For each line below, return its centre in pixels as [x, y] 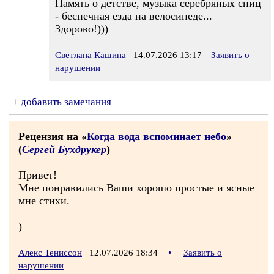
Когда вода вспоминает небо [157, 136]
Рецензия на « [53, 136]
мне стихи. [44, 201]
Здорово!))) [82, 29]
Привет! [38, 175]
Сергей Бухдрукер [64, 149]
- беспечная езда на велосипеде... [134, 16]
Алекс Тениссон [50, 253]
